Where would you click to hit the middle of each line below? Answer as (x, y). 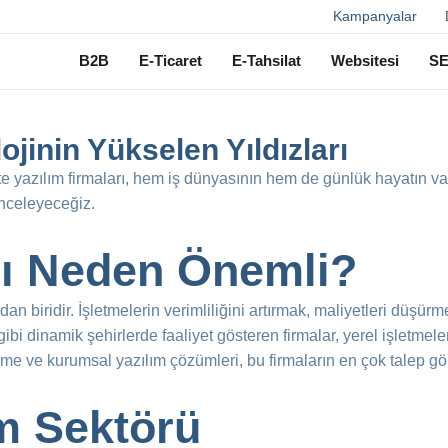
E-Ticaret (170, 61)
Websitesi (365, 61)
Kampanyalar (375, 16)
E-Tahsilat (266, 61)
